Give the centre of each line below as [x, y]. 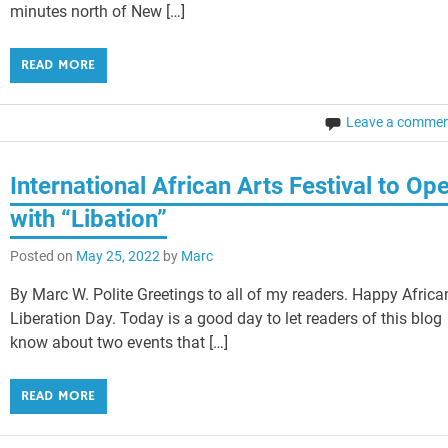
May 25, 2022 [118, 256]
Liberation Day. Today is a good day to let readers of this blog [226, 319]
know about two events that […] [119, 343]
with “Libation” [89, 219]
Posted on [43, 256]
